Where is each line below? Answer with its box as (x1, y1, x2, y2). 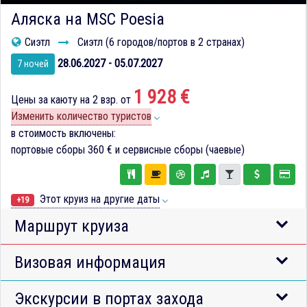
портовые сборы (11, 143, 88, 157)
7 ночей (17, 58, 49, 70)
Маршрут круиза (14, 216, 129, 236)
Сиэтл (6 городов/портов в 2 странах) (75, 36, 245, 49)
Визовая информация (14, 252, 166, 272)
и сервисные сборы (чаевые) (112, 143, 245, 157)
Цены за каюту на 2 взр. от (11, 93, 134, 107)
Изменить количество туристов (11, 110, 151, 123)
